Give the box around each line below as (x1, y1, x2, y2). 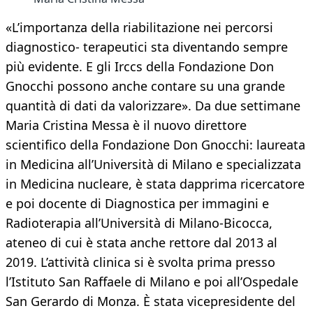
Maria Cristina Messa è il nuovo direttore (6, 117, 247, 134)
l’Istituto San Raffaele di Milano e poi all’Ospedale (6, 273, 298, 291)
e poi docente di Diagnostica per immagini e (6, 195, 269, 212)
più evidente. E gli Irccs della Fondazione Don (6, 58, 274, 75)
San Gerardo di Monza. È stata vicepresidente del (6, 293, 296, 310)
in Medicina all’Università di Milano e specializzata (6, 156, 301, 173)
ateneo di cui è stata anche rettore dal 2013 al (6, 234, 277, 252)
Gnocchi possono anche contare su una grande (6, 78, 285, 95)
